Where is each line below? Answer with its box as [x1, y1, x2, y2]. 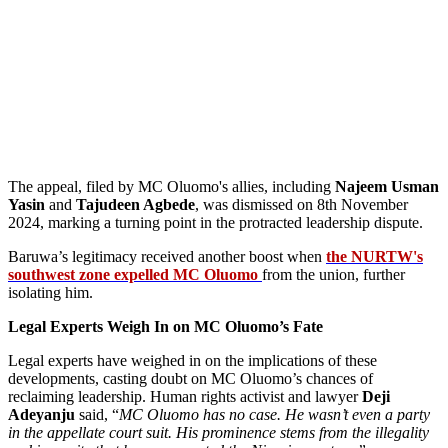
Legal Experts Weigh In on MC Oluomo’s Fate [8, 317, 323, 335]
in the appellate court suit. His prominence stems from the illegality [8, 423, 429, 441]
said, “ [75, 405, 119, 423]
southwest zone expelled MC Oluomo [8, 265, 262, 283]
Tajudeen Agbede [72, 195, 195, 213]
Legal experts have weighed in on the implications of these [8, 351, 377, 369]
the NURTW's [326, 247, 423, 265]
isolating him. [8, 283, 93, 301]
